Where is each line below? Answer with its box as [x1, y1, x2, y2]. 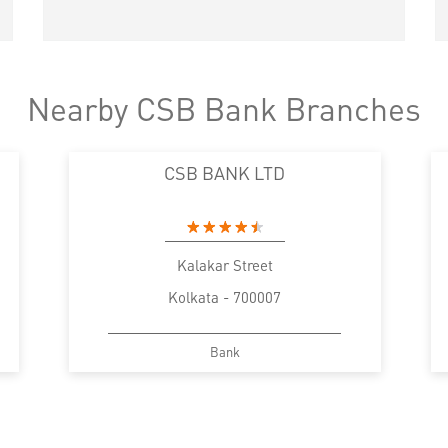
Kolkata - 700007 [168, 286, 281, 307]
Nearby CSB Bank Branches [27, 87, 421, 129]
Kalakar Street [176, 254, 273, 275]
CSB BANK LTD [164, 160, 285, 184]
